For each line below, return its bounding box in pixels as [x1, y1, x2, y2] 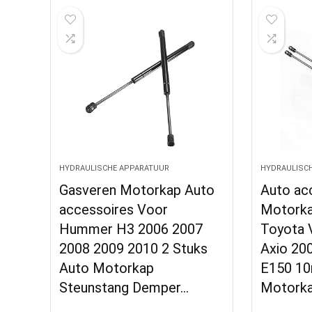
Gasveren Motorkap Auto [59, 182, 215, 198]
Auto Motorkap [59, 260, 155, 276]
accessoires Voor [59, 201, 169, 218]
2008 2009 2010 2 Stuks [59, 240, 208, 257]
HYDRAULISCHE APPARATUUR [59, 164, 170, 173]
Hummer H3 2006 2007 [59, 221, 203, 237]
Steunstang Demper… [59, 279, 189, 296]
